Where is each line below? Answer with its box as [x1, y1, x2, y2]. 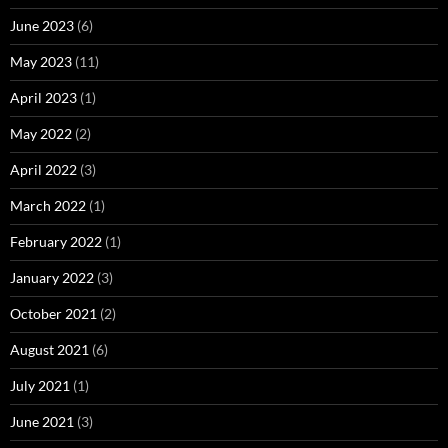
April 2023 [10, 89, 77, 107]
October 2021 [10, 305, 97, 323]
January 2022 [10, 269, 94, 287]
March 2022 [10, 197, 86, 215]
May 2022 [10, 125, 72, 143]
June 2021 [10, 413, 74, 431]
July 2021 [10, 377, 70, 395]
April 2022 [10, 161, 77, 179]
